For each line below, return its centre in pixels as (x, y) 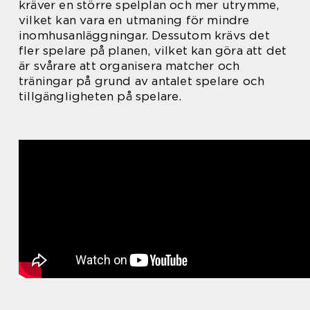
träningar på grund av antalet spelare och (142, 81)
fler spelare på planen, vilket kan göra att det (153, 51)
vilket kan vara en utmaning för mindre (134, 20)
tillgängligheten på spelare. (100, 97)
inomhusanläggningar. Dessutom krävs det (144, 36)
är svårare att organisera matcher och (129, 66)
